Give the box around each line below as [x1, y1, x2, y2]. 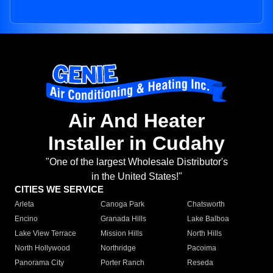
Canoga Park [101, 200, 145, 209]
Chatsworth [186, 200, 225, 209]
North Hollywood [15, 244, 70, 253]
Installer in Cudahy [48, 132, 225, 155]
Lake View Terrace [15, 229, 76, 238]
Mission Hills [101, 229, 143, 238]
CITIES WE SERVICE [15, 184, 104, 195]
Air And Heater [68, 110, 205, 132]
